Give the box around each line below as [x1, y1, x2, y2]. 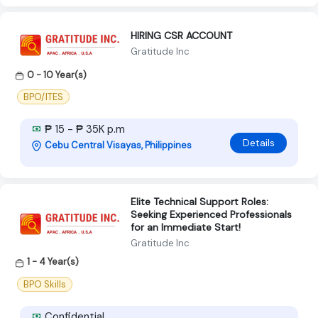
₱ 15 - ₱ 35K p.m [42, 122, 125, 137]
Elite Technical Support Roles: [131, 195, 268, 209]
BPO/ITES [23, 91, 63, 104]
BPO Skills [23, 278, 66, 290]
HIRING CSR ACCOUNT [131, 28, 232, 42]
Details [242, 136, 275, 149]
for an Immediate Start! [131, 221, 241, 234]
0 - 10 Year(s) [27, 69, 87, 82]
